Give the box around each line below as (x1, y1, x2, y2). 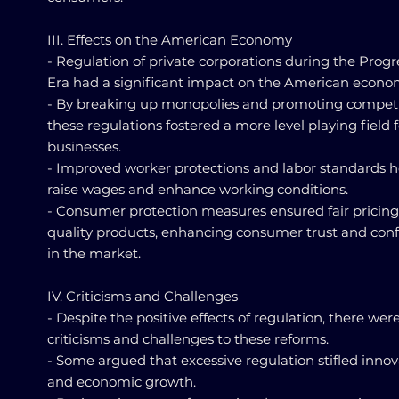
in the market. (47, 245, 141, 262)
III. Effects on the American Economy (47, 31, 292, 48)
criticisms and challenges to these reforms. (47, 330, 329, 347)
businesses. (47, 138, 121, 155)
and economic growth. (47, 373, 196, 390)
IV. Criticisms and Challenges (47, 288, 238, 305)
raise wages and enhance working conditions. (47, 181, 348, 198)
